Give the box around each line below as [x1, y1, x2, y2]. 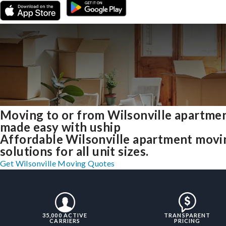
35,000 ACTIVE [42, 211, 88, 218]
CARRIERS [49, 217, 81, 224]
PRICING [174, 217, 201, 224]
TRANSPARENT [164, 211, 211, 218]
